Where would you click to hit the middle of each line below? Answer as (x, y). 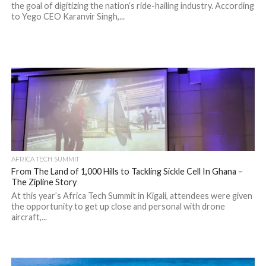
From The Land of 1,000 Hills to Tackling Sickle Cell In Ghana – (127, 171)
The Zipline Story (44, 182)
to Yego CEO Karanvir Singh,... (68, 16)
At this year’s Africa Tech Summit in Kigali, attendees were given (132, 196)
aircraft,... (29, 217)
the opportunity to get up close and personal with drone (118, 206)
